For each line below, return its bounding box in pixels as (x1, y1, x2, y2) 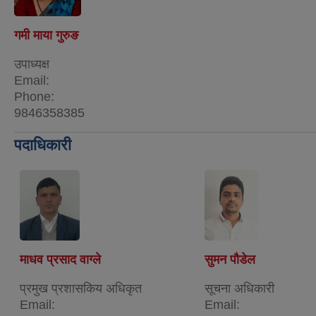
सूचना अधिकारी (205, 281, 274, 296)
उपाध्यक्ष (14, 56, 49, 71)
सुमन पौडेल (205, 252, 255, 267)
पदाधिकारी (14, 135, 71, 154)
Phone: (14, 89, 54, 104)
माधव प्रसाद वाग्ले (20, 252, 101, 267)
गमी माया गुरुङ (14, 28, 78, 42)
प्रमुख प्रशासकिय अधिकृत (20, 281, 142, 296)
